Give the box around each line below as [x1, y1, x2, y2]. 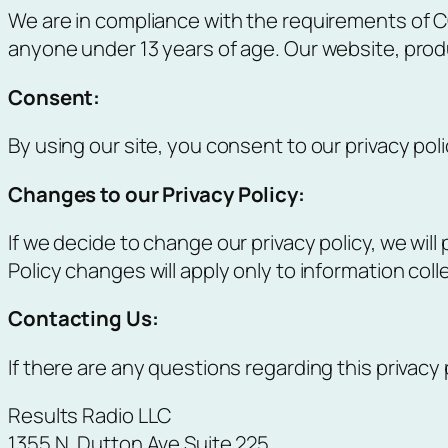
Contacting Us [8, 304, 152, 333]
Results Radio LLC [8, 401, 172, 430]
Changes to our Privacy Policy [8, 179, 299, 208]
